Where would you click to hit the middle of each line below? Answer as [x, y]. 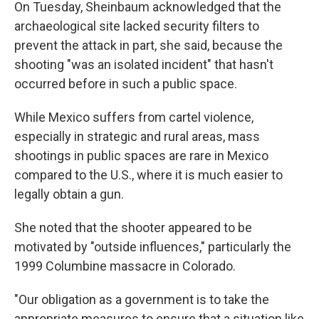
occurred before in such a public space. [126, 84]
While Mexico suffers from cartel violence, [134, 117]
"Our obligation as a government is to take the [142, 299]
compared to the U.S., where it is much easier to [148, 175]
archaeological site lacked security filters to [137, 26]
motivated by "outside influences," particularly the [153, 247]
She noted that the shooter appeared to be [133, 228]
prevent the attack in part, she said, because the [148, 45]
